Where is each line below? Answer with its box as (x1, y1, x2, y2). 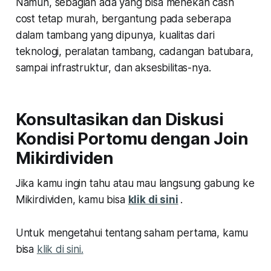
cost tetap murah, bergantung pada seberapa (15, 12, 231, 25)
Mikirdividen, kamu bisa (15, 193, 128, 206)
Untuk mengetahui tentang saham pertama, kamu (15, 226, 249, 239)
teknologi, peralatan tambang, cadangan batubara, (15, 45, 253, 57)
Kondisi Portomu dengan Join (15, 128, 249, 149)
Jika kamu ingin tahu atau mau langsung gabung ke (15, 177, 255, 189)
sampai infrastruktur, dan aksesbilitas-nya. (15, 61, 214, 74)
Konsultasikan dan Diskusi (15, 109, 224, 129)
